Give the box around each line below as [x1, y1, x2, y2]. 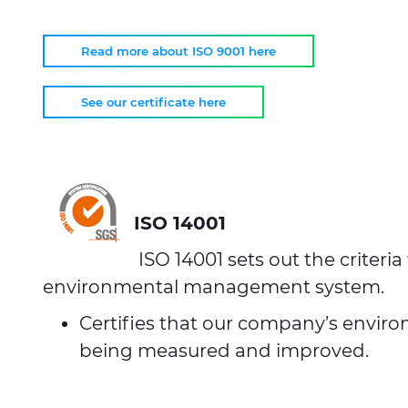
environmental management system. [43, 276, 384, 298]
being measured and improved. [79, 340, 369, 362]
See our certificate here [81, 95, 226, 109]
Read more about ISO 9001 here [81, 44, 276, 58]
